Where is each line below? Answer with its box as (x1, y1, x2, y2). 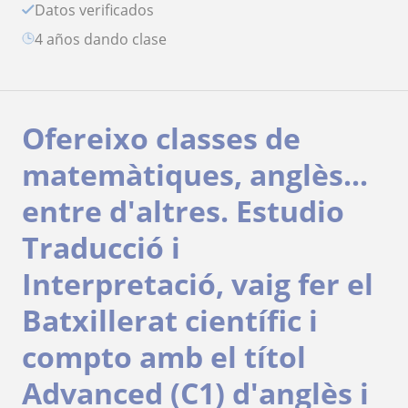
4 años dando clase (43, 28, 167, 49)
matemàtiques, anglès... (22, 154, 368, 194)
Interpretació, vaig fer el (22, 263, 373, 303)
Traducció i (22, 227, 180, 267)
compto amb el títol (22, 336, 306, 376)
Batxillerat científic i (22, 300, 318, 340)
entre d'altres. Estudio (22, 190, 344, 230)
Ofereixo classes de (22, 117, 301, 158)
